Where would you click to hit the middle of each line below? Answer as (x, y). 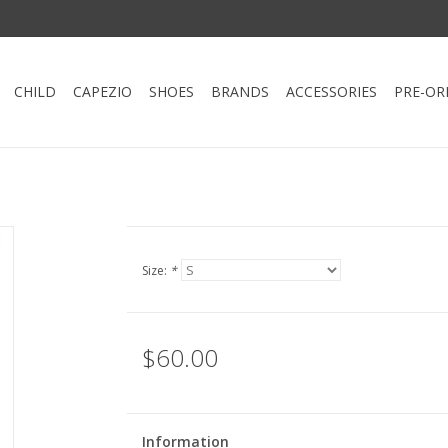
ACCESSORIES (331, 91)
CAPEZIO (102, 91)
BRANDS (240, 91)
